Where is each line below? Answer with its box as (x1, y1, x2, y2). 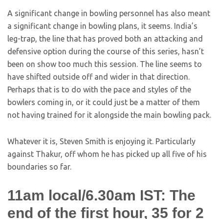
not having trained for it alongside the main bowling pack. (7, 110, 211, 120)
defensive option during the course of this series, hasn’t (7, 47, 204, 56)
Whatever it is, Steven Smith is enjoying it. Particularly (7, 137, 196, 146)
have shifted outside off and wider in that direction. (7, 72, 190, 82)
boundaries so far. (7, 162, 71, 172)
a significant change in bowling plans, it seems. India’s (7, 22, 197, 31)
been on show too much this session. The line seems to (7, 60, 202, 69)
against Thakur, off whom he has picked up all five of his (7, 150, 207, 159)
